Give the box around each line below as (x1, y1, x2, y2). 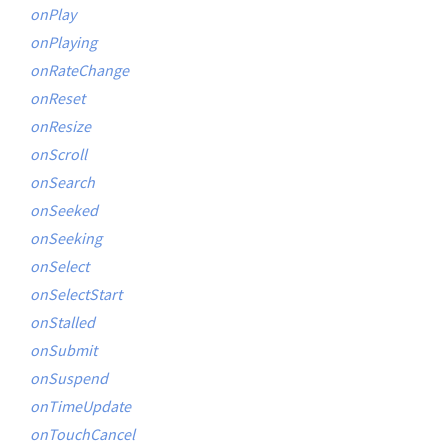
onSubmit (30, 340, 97, 360)
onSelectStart (30, 284, 122, 304)
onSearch (30, 172, 95, 192)
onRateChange (30, 60, 129, 80)
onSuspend (30, 368, 108, 388)
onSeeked (30, 200, 98, 220)
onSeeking (30, 228, 102, 248)
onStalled (30, 312, 95, 332)
